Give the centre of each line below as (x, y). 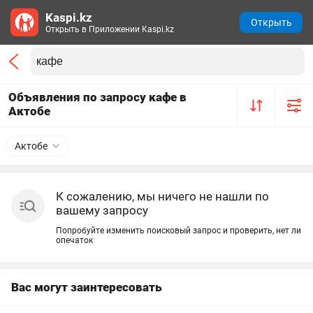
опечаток (74, 240)
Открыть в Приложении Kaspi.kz (110, 29)
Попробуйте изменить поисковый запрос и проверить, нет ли (179, 231)
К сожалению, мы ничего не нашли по (162, 196)
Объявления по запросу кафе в (97, 97)
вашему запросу (102, 210)
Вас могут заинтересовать (87, 287)
